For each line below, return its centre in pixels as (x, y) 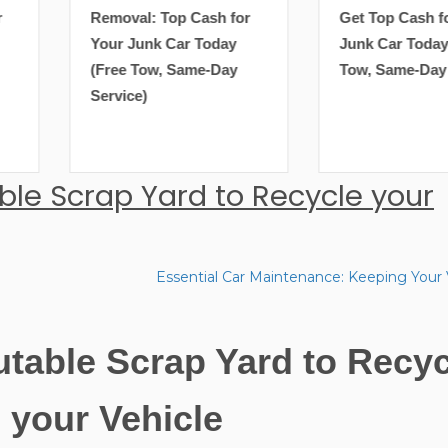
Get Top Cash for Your (338, 18)
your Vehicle (117, 419)
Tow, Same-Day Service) (344, 70)
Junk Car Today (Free (334, 44)
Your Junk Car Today (84, 44)
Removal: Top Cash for (91, 18)
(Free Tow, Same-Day (85, 70)
